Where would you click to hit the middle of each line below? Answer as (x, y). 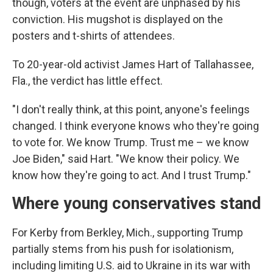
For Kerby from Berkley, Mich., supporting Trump (128, 232)
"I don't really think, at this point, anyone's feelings (131, 109)
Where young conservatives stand (136, 204)
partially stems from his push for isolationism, (123, 249)
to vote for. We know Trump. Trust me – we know (131, 142)
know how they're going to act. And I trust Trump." (132, 175)
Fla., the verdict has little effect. (87, 81)
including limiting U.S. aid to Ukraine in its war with (131, 265)
